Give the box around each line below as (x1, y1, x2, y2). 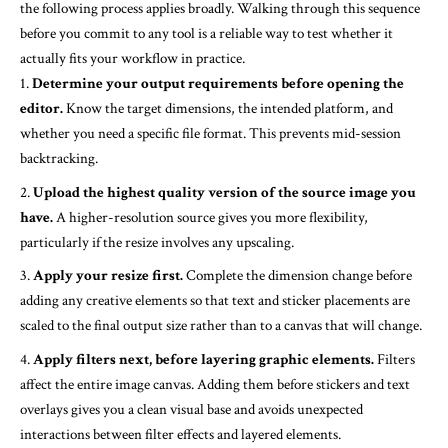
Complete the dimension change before (183, 266, 412, 286)
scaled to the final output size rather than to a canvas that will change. (20, 316, 422, 336)
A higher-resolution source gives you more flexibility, (53, 207, 368, 227)
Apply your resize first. (33, 266, 183, 286)
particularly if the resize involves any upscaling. (20, 232, 294, 252)
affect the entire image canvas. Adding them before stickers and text (20, 374, 410, 394)
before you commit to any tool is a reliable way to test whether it (20, 24, 393, 44)
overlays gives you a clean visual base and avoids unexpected (20, 399, 363, 419)
